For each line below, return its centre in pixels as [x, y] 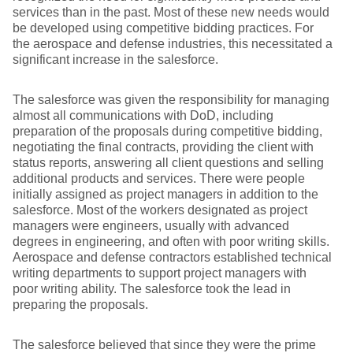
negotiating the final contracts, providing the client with [163, 147]
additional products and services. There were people [159, 178]
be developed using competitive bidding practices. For [163, 28]
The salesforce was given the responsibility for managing [171, 100]
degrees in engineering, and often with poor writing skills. [171, 242]
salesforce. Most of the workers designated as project [160, 210]
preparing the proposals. [80, 305]
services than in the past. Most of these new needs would [171, 12]
